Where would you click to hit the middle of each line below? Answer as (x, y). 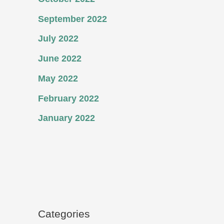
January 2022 (66, 118)
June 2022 (60, 58)
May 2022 (58, 78)
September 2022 (72, 19)
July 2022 (58, 39)
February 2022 (68, 98)
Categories (64, 214)
